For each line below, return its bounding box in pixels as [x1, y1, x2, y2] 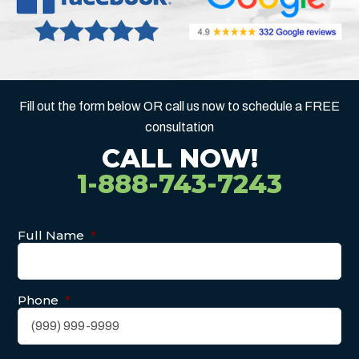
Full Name [18, 227, 84, 243]
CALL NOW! [101, 142, 258, 174]
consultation [145, 119, 214, 134]
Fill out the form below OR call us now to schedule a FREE [19, 99, 340, 113]
